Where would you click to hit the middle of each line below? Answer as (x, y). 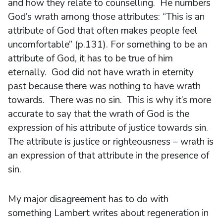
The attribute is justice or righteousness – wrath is (111, 141)
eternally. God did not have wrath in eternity (101, 72)
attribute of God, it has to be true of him (90, 58)
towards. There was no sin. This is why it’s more (110, 100)
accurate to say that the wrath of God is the (99, 114)
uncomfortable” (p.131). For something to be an (108, 44)
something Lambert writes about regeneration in (108, 213)
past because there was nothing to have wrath (104, 86)
